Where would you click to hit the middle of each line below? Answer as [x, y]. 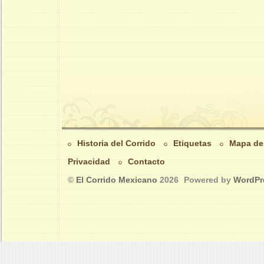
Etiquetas [192, 143]
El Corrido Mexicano [117, 180]
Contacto [146, 162]
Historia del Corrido [116, 143]
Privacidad [89, 162]
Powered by [209, 180]
